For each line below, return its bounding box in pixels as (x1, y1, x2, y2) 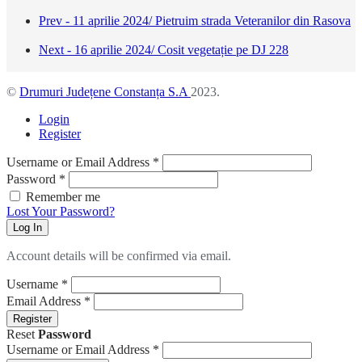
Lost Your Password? (6, 204, 115, 218)
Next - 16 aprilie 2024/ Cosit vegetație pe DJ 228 (39, 42, 288, 57)
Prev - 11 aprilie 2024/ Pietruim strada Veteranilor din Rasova (39, 13, 351, 27)
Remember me (26, 189, 100, 204)
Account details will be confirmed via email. (6, 248, 231, 263)
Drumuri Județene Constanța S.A (19, 84, 191, 99)
